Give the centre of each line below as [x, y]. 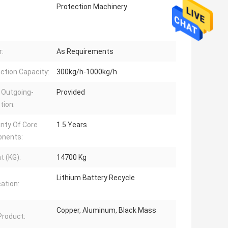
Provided [71, 92]
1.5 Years [72, 125]
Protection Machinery [92, 7]
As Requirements [85, 52]
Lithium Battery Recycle [96, 178]
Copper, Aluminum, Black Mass [106, 210]
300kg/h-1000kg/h [87, 72]
